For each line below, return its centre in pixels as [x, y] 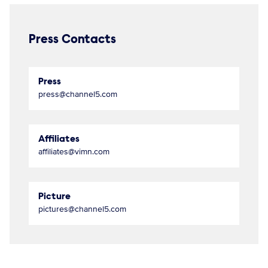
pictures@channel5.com [82, 209]
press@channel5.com [78, 95]
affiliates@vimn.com [74, 152]
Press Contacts [72, 41]
